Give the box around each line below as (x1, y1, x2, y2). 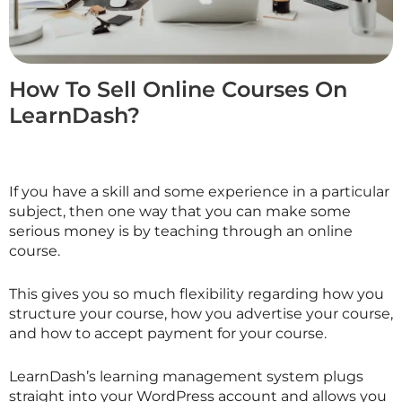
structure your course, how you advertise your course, (9, 304, 393, 322)
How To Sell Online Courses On (9, 76, 347, 103)
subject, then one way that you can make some (9, 203, 351, 221)
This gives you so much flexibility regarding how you (9, 284, 384, 302)
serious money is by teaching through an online (9, 223, 353, 240)
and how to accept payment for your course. (9, 324, 327, 342)
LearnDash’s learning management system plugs (9, 367, 363, 385)
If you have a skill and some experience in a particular (9, 183, 389, 201)
